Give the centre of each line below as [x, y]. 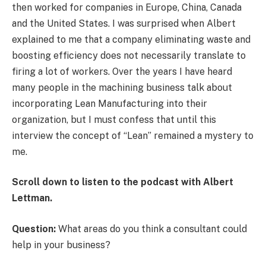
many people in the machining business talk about [122, 87]
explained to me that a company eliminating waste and [131, 39]
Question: [35, 229]
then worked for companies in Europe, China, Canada [127, 7]
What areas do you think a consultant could [153, 229]
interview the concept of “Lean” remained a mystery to [133, 135]
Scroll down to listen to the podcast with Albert [123, 182]
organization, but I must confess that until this [114, 119]
